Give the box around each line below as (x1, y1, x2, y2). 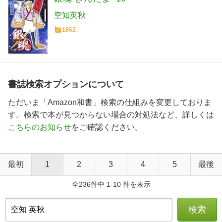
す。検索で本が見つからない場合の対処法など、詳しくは (8, 111, 214, 119)
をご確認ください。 (71, 123, 143, 132)
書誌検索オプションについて (8, 79, 124, 90)
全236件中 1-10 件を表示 (71, 180, 151, 189)
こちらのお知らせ (8, 123, 71, 132)
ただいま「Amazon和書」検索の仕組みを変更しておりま (8, 98, 212, 107)
